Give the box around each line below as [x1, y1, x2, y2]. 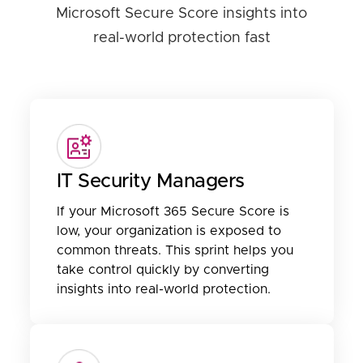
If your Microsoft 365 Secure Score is [56, 204, 289, 218]
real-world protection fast [92, 30, 271, 45]
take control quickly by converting [56, 263, 269, 276]
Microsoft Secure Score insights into [56, 6, 307, 21]
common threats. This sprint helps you [56, 243, 293, 257]
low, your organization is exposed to [56, 224, 281, 237]
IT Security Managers [56, 171, 245, 191]
